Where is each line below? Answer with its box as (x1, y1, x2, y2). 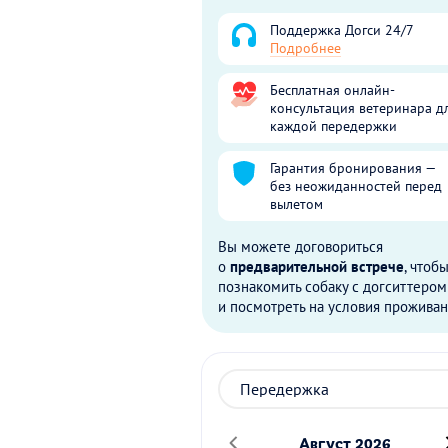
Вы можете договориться (218, 237, 383, 256)
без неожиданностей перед (270, 177, 442, 195)
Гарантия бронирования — (270, 159, 435, 177)
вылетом (270, 195, 323, 213)
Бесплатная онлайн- (270, 81, 395, 99)
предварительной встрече (230, 257, 404, 276)
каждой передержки (270, 117, 397, 135)
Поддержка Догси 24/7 (270, 21, 414, 39)
